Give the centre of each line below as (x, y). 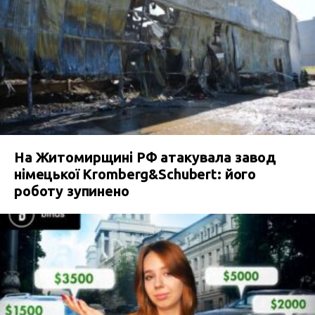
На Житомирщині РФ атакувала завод (146, 157)
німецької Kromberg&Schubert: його (135, 174)
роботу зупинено (72, 191)
